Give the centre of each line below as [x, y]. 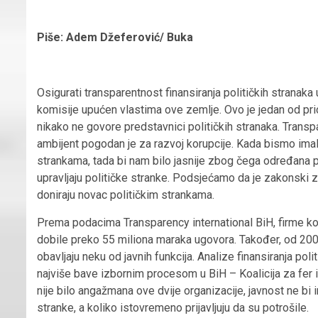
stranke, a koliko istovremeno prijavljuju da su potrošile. [173, 307]
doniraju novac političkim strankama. [126, 194]
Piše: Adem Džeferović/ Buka [115, 37]
